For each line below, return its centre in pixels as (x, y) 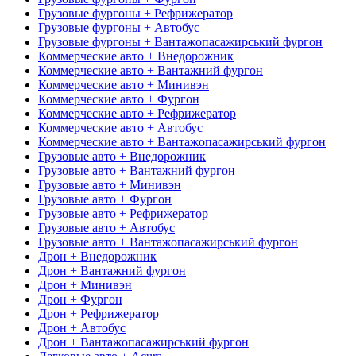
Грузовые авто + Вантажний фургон (137, 170)
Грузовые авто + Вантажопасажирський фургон (168, 242)
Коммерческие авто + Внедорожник (136, 56)
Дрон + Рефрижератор (99, 313)
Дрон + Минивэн (85, 284)
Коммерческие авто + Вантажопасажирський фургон (182, 141)
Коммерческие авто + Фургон (119, 99)
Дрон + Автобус (82, 327)
